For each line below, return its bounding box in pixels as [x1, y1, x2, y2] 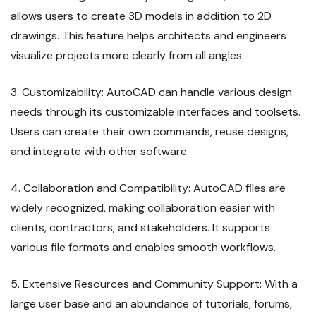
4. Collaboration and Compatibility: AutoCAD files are [11, 181, 286, 196]
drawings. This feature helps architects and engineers [11, 28, 286, 44]
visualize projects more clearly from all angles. [11, 48, 244, 63]
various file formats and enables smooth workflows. [11, 240, 276, 255]
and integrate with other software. [11, 144, 189, 159]
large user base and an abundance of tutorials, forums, [11, 296, 292, 312]
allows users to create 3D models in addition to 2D [11, 8, 272, 24]
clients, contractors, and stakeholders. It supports [11, 220, 270, 236]
